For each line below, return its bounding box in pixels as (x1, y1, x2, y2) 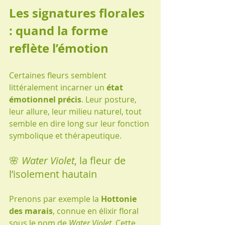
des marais (9, 205, 53, 216)
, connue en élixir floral (53, 205, 141, 216)
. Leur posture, (81, 93, 139, 105)
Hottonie (101, 193, 139, 204)
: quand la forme (9, 22, 111, 39)
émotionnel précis (9, 93, 81, 105)
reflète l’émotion (9, 39, 108, 57)
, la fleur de (74, 153, 128, 167)
